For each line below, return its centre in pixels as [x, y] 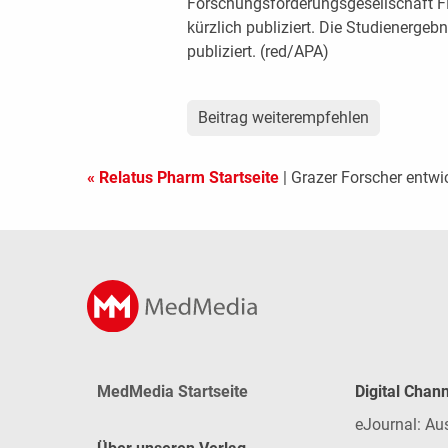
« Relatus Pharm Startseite [183, 178]
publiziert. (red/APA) [257, 52]
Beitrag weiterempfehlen [283, 118]
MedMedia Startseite [172, 391]
